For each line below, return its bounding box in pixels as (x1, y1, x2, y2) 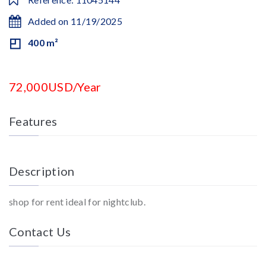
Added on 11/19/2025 (28, 15, 123, 27)
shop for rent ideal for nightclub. (9, 196, 145, 207)
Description (9, 164, 75, 178)
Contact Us (9, 224, 71, 239)
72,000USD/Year (9, 80, 102, 94)
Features (9, 114, 58, 128)
